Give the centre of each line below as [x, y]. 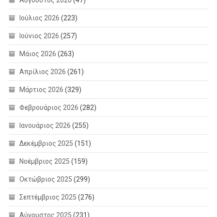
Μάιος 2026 [38, 54]
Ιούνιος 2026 [39, 36]
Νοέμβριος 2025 [44, 162]
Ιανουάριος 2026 [45, 126]
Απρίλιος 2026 [42, 72]
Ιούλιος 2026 [39, 18]
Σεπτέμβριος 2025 [48, 197]
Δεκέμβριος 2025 [46, 144]
